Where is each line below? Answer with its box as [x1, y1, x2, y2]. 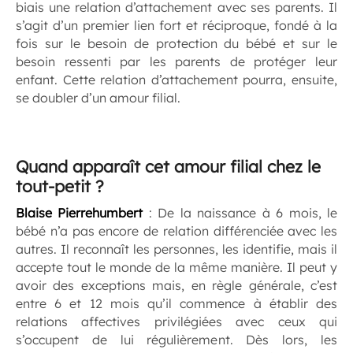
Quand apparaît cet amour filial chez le [16, 156, 321, 177]
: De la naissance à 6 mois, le [148, 205, 338, 221]
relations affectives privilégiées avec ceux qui [16, 314, 337, 330]
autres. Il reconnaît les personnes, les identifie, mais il [16, 241, 337, 258]
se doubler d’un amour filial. [16, 90, 180, 106]
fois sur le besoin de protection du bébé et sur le [16, 35, 337, 52]
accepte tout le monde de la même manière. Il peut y [16, 259, 337, 276]
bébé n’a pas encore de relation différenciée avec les [16, 223, 337, 240]
